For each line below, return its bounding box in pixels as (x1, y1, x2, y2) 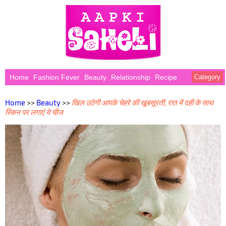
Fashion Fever (33, 73, 80, 81)
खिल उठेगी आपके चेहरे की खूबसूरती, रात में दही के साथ (72, 98, 213, 107)
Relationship (110, 73, 150, 81)
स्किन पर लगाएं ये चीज (5, 107, 63, 117)
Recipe (154, 73, 177, 81)
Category (194, 73, 220, 81)
